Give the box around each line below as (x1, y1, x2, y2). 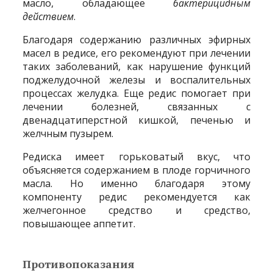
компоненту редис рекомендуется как (23, 190, 250, 204)
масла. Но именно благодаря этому (23, 176, 250, 190)
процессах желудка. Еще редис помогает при (23, 86, 250, 100)
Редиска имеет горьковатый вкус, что (23, 149, 250, 163)
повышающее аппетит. (23, 216, 136, 230)
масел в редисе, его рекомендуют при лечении (23, 46, 250, 60)
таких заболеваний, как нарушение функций (23, 59, 250, 73)
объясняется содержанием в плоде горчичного (23, 163, 250, 177)
